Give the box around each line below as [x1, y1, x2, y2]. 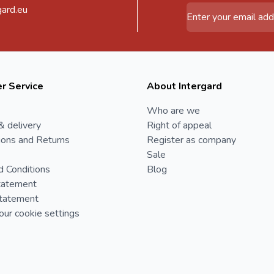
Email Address [186, 2, 241, 15]
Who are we [147, 103, 200, 117]
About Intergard [147, 79, 222, 93]
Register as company [147, 133, 236, 147]
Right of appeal [147, 118, 212, 132]
